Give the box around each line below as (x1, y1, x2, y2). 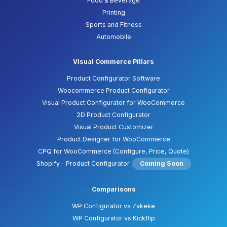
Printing (102, 9, 125, 17)
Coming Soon (139, 160, 183, 168)
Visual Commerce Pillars (73, 58, 154, 66)
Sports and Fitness (85, 21, 142, 29)
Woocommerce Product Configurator (57, 87, 170, 95)
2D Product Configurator (77, 111, 150, 119)
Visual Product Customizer (73, 123, 154, 131)
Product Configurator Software (67, 74, 160, 83)
